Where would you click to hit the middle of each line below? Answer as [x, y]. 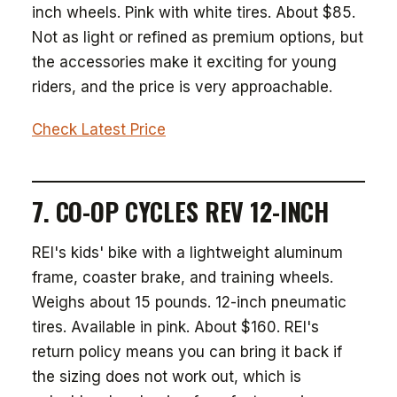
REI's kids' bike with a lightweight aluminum [187, 253]
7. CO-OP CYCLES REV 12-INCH [181, 211]
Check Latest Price [99, 129]
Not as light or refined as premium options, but [198, 37]
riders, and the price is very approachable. [182, 87]
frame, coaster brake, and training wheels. [183, 277]
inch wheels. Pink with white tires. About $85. [194, 12]
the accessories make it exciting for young [184, 62]
